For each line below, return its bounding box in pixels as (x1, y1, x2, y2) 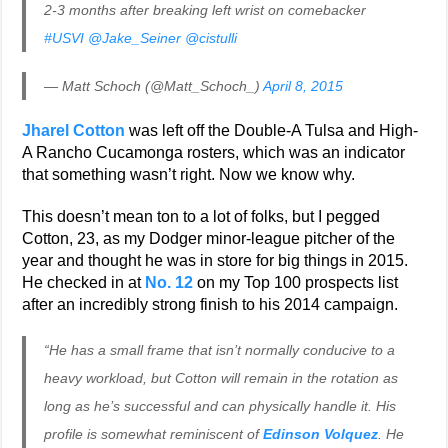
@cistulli (185, 30, 238, 46)
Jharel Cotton (22, 122, 126, 139)
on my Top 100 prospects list (193, 274, 399, 291)
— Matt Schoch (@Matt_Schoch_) (44, 78, 264, 94)
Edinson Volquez (263, 426, 379, 442)
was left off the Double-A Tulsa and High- (125, 122, 419, 139)
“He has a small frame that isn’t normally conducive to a (44, 342, 396, 358)
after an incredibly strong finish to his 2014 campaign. (22, 296, 399, 313)
